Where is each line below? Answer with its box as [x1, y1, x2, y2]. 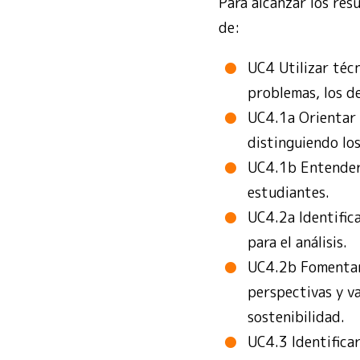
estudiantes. [247, 182, 329, 203]
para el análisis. [247, 232, 347, 253]
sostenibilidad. [247, 307, 345, 328]
